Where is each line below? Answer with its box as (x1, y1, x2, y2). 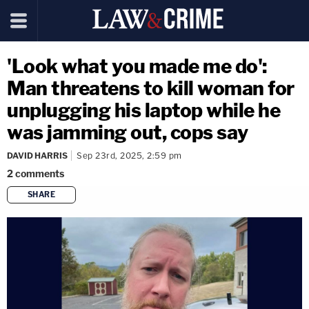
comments (15, 168, 64, 179)
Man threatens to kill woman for (7, 77, 295, 100)
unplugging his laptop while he (7, 99, 280, 122)
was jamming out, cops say (7, 121, 248, 144)
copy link (161, 211, 196, 223)
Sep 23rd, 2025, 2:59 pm (77, 150, 182, 161)
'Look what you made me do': (7, 54, 267, 78)
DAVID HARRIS (7, 150, 68, 161)
